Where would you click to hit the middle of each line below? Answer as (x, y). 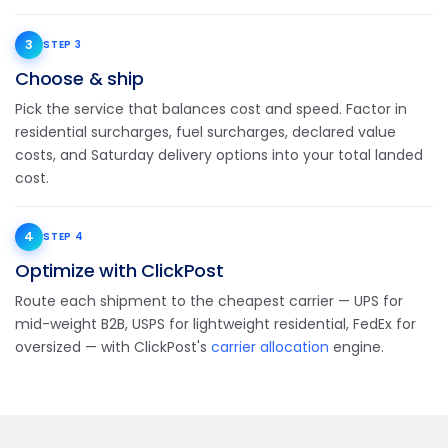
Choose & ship (79, 78)
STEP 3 (62, 44)
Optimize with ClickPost (119, 270)
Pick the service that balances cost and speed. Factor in (211, 109)
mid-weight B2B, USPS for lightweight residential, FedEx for (215, 324)
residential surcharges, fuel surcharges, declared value (205, 132)
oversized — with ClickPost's (113, 347)
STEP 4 (63, 236)
